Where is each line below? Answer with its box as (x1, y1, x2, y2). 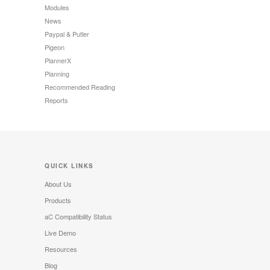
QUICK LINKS (45, 162, 94, 171)
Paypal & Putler (45, 29, 89, 39)
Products (45, 195, 71, 206)
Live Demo (45, 228, 76, 238)
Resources (45, 244, 77, 254)
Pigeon (45, 42, 64, 52)
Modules (45, 2, 69, 13)
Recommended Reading (45, 82, 115, 92)
